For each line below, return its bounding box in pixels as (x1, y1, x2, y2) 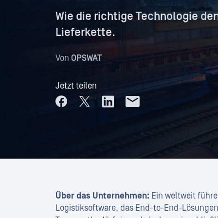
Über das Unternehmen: (55, 191, 149, 201)
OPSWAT (71, 53, 102, 63)
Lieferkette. (55, 26, 115, 39)
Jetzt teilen (55, 81, 97, 91)
